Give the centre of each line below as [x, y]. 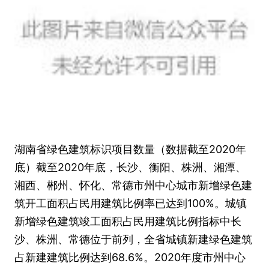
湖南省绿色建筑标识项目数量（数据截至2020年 [130, 149]
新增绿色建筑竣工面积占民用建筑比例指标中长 [128, 221]
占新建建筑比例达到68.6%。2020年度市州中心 [130, 257]
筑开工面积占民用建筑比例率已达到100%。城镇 [131, 203]
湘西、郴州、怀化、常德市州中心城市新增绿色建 [133, 185]
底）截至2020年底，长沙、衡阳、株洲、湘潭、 [130, 167]
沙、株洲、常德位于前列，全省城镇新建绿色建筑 [133, 239]
